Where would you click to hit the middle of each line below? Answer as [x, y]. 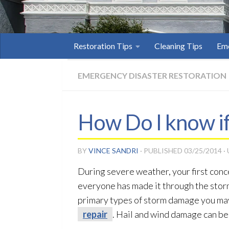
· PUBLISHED [162, 151]
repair [95, 214]
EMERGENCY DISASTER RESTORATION [152, 75]
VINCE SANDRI [113, 151]
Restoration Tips [103, 46]
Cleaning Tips [178, 46]
